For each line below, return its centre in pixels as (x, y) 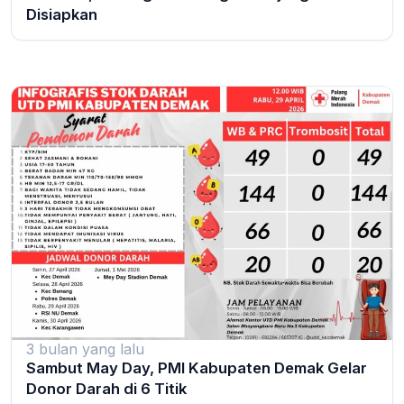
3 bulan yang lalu (85, 349)
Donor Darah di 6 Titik (106, 388)
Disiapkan (62, 14)
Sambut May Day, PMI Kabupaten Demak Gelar (197, 367)
